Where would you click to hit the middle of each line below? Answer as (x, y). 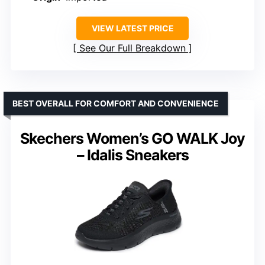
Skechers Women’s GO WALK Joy (132, 138)
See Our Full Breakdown (132, 48)
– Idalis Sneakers (132, 155)
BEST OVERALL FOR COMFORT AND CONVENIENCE (116, 103)
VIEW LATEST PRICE (132, 28)
